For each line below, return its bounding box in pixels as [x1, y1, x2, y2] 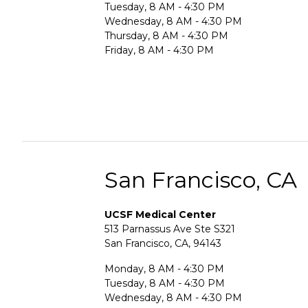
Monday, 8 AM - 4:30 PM [104, 262, 224, 275]
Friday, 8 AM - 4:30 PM [104, 43, 214, 56]
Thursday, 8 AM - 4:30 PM [104, 29, 228, 42]
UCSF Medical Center [104, 208, 216, 221]
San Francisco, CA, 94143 [104, 236, 221, 250]
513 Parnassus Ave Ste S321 [104, 222, 235, 235]
